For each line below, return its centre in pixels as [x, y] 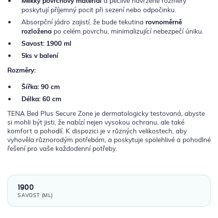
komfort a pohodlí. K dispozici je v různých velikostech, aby [97, 131]
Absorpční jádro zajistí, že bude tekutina [83, 21]
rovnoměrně [163, 21]
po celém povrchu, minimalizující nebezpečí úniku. [128, 31]
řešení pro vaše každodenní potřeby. [62, 148]
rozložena [37, 31]
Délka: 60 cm [41, 99]
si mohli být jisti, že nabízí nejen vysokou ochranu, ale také [96, 122]
